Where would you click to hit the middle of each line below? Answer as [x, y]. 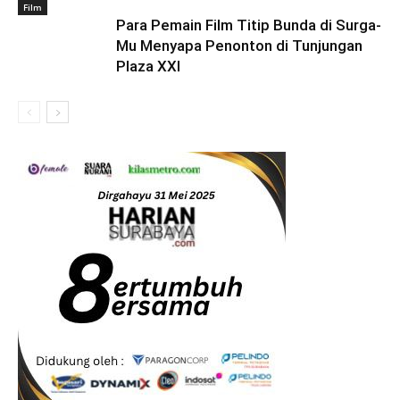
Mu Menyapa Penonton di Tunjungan [239, 46]
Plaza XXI [148, 66]
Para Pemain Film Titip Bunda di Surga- [249, 25]
